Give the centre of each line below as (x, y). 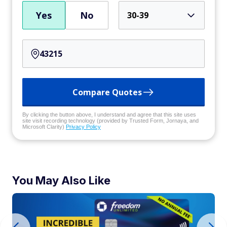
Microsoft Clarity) (44, 127)
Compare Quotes (107, 92)
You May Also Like (61, 180)
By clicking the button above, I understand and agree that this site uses (109, 115)
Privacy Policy (83, 127)
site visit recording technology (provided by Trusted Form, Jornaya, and (110, 121)
